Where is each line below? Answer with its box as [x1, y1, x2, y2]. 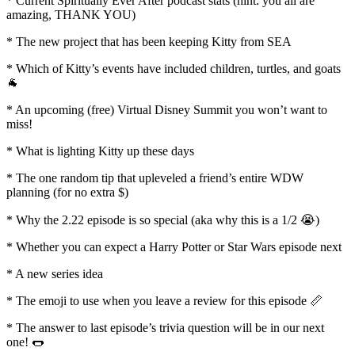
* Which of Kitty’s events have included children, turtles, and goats [6, 61, 341, 75]
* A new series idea [6, 266, 103, 281]
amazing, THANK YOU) [6, 7, 136, 21]
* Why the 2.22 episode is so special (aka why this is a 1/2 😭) [6, 212, 319, 227]
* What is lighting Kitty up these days [6, 143, 194, 158]
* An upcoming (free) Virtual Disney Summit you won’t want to [6, 102, 327, 116]
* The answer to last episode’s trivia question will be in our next [6, 320, 324, 334]
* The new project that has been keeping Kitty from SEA [6, 34, 292, 48]
